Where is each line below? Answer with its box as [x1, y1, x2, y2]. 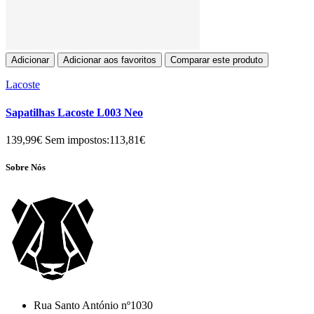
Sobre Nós [6, 161, 46, 172]
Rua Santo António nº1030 [34, 299, 153, 311]
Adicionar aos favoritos [63, 55, 156, 66]
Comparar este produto [170, 55, 263, 66]
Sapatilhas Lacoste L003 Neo [6, 106, 143, 118]
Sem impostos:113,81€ [45, 133, 145, 146]
